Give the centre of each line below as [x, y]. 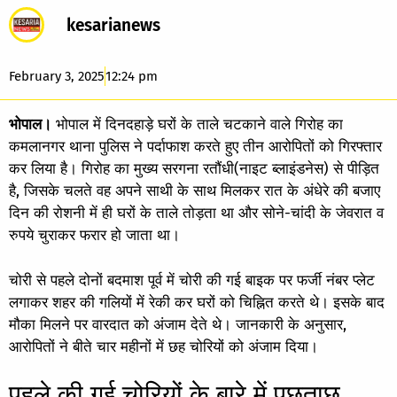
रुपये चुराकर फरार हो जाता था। [94, 235]
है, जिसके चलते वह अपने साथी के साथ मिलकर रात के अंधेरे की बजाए [195, 191]
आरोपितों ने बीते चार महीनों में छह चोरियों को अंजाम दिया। [163, 346]
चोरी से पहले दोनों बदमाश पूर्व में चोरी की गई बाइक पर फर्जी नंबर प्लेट [192, 280]
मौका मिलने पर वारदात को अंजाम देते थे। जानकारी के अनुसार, [178, 324]
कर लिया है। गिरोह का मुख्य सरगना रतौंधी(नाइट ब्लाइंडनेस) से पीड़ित [194, 169]
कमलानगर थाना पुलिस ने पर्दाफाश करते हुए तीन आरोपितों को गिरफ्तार [195, 147]
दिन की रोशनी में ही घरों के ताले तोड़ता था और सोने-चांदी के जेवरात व [196, 213]
